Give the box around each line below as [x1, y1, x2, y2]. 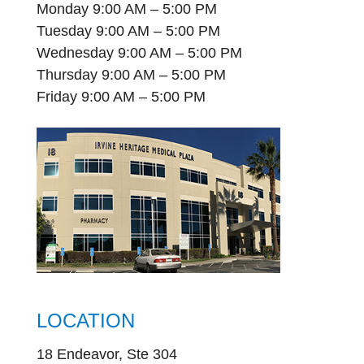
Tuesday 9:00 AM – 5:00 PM [36, 23, 220, 40]
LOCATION [36, 309, 135, 331]
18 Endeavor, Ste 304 [36, 345, 177, 362]
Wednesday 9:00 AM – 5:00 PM [36, 45, 242, 62]
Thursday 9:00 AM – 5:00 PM [36, 67, 226, 84]
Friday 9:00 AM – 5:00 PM [36, 89, 206, 106]
